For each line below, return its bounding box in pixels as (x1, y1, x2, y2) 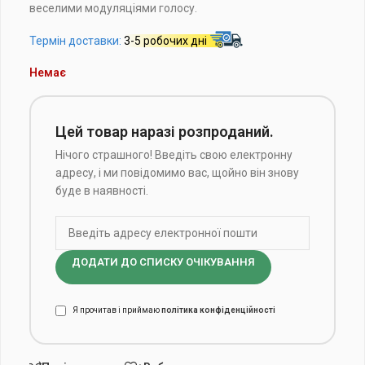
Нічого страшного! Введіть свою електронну (55, 148, 292, 161)
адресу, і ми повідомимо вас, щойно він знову (55, 166, 299, 179)
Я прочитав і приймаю (73, 306, 161, 315)
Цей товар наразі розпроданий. (55, 123, 274, 140)
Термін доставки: (29, 34, 124, 47)
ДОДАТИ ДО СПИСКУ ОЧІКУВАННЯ (72, 256, 255, 268)
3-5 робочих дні (124, 34, 207, 47)
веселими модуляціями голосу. (29, 2, 197, 15)
